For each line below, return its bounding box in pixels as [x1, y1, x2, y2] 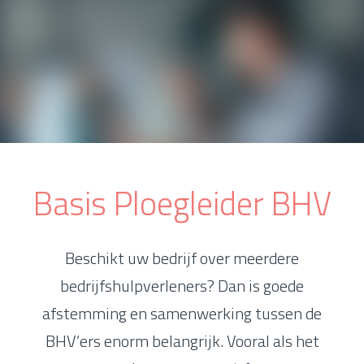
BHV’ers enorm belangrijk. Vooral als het [45, 327, 319, 353]
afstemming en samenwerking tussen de [42, 300, 322, 326]
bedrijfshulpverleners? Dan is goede [60, 272, 304, 298]
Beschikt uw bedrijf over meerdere [65, 245, 299, 271]
